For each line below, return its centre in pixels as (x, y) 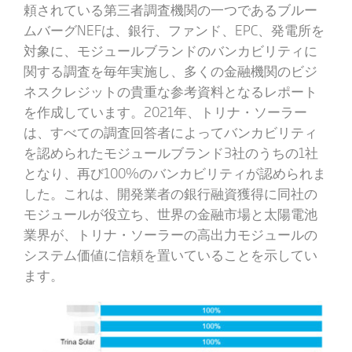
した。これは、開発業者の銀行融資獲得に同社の (170, 193)
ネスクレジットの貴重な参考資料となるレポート (170, 91)
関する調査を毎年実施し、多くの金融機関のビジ (170, 71)
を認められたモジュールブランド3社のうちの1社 (170, 152)
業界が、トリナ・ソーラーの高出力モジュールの (170, 234)
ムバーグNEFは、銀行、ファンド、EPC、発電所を (174, 30)
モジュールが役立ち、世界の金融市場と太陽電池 (170, 214)
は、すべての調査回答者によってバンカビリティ (170, 132)
